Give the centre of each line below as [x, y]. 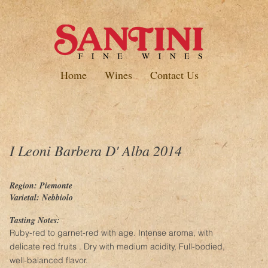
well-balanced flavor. [123, 260]
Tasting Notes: [35, 220]
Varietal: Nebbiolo [41, 197]
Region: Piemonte [41, 185]
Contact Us [174, 75]
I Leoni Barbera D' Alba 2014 [96, 150]
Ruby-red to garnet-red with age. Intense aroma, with [111, 233]
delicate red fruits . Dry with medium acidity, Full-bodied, [117, 246]
